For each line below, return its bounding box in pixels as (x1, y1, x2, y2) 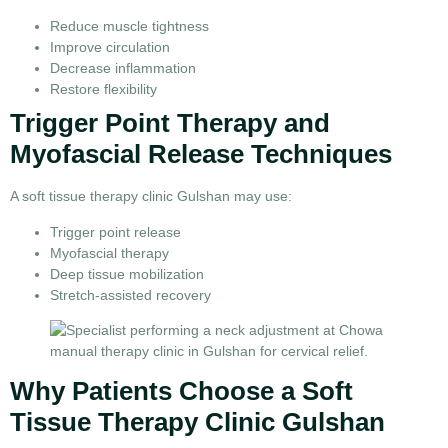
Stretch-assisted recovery (50, 286, 211, 303)
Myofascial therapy (50, 244, 169, 261)
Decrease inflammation (50, 60, 196, 77)
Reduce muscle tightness (50, 18, 209, 35)
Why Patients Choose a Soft (10, 375, 353, 406)
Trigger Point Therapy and (10, 108, 330, 139)
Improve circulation (50, 39, 170, 56)
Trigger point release (50, 223, 181, 240)
